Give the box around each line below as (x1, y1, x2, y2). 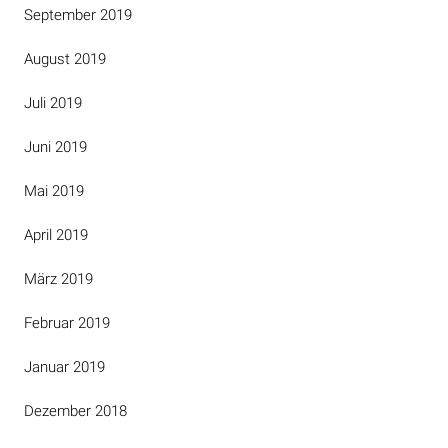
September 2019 (24, 6, 132, 24)
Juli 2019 (24, 94, 82, 112)
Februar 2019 (24, 314, 110, 332)
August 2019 (24, 50, 106, 68)
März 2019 (24, 270, 93, 288)
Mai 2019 (24, 182, 84, 200)
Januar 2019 (24, 358, 105, 376)
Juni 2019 (24, 138, 87, 156)
